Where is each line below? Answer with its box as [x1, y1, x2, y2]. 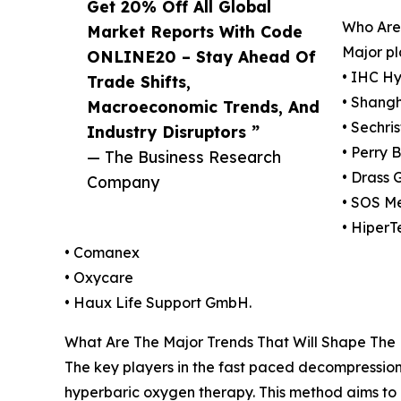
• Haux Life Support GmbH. [64, 294, 252, 312]
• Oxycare [64, 269, 133, 287]
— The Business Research [87, 147, 281, 167]
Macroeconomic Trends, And [87, 97, 320, 117]
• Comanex [64, 243, 140, 262]
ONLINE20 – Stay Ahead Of [87, 47, 316, 67]
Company [87, 172, 159, 192]
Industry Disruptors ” [87, 122, 260, 142]
